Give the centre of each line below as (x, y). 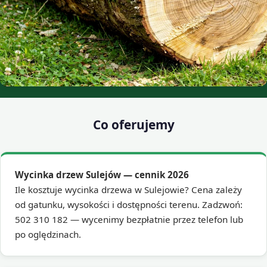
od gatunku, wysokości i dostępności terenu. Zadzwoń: (129, 205)
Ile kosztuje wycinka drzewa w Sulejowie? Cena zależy (128, 190)
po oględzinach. (48, 235)
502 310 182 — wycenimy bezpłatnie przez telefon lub (129, 220)
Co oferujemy (133, 124)
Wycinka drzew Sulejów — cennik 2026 (102, 175)
